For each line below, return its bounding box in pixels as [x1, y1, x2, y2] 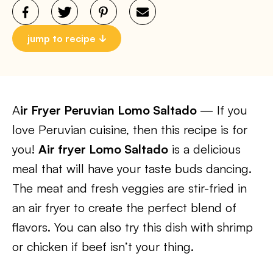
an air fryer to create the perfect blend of [12, 200, 236, 215]
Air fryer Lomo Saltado [38, 141, 168, 157]
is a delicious [168, 141, 241, 157]
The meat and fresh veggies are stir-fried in [12, 180, 247, 196]
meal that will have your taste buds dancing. [12, 161, 252, 176]
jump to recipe [27, 32, 96, 44]
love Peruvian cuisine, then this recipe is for [12, 122, 247, 137]
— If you [200, 102, 247, 118]
